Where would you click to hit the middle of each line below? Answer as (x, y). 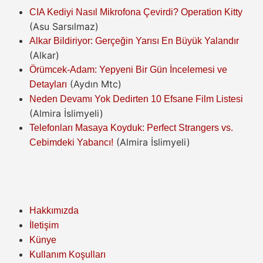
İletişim (44, 225)
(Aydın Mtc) (96, 84)
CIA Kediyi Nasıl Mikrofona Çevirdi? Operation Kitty (136, 12)
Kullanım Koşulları (68, 254)
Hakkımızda (54, 210)
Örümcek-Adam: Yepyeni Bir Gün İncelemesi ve (128, 69)
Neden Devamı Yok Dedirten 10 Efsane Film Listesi (136, 99)
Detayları (48, 84)
